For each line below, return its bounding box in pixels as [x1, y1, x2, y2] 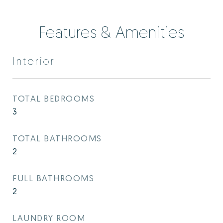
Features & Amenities [38, 22, 185, 41]
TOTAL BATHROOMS [12, 133, 102, 143]
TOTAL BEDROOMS [12, 93, 95, 104]
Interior [12, 54, 55, 67]
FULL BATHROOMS [12, 173, 94, 183]
